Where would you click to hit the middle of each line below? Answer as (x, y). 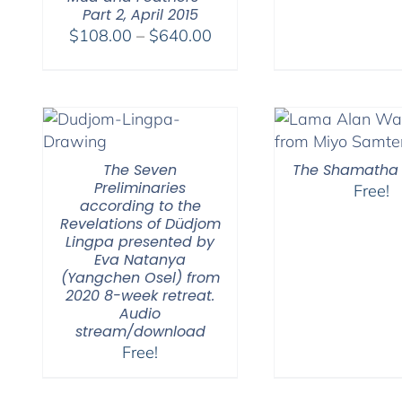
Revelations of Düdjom (140, 223)
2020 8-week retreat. (140, 295)
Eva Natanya (140, 259)
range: (234, 57)
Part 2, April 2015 (140, 14)
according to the (140, 205)
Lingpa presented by (140, 241)
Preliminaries (140, 188)
